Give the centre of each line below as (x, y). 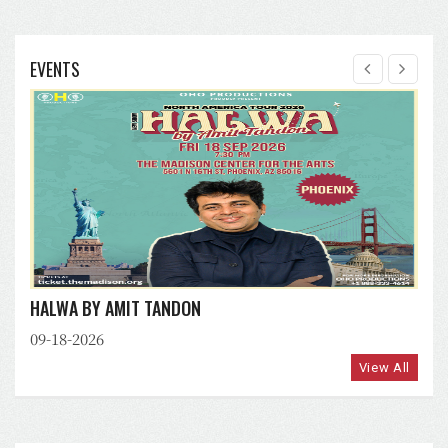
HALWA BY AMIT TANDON (115, 308)
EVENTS (55, 69)
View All (384, 367)
